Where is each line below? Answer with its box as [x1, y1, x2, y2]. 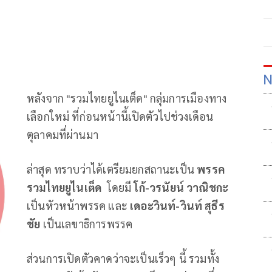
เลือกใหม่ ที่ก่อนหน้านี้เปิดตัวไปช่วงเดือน [27, 109, 214, 123]
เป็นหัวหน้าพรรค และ [27, 198, 131, 212]
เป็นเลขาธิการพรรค [42, 216, 135, 231]
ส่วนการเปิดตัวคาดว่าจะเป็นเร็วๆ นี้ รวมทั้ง [27, 251, 219, 265]
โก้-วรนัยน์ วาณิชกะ [134, 180, 229, 194]
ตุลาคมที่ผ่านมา [27, 127, 98, 141]
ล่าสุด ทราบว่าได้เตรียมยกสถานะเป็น [27, 161, 197, 176]
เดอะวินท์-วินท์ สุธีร [130, 198, 225, 212]
